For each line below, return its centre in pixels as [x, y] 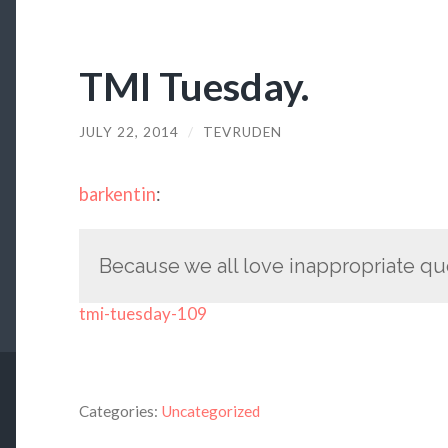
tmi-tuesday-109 [142, 313]
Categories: [118, 411]
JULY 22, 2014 [128, 131]
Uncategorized [210, 411]
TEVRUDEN [242, 131]
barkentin [117, 194]
